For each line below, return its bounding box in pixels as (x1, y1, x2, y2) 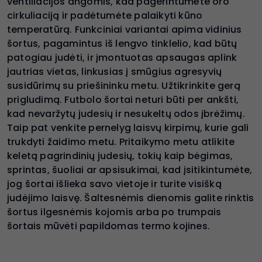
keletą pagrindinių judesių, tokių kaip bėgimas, (7, 149, 233, 163)
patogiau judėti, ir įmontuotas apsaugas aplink (7, 50, 237, 64)
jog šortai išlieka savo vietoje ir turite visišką (7, 177, 222, 191)
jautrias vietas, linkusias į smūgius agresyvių (7, 64, 222, 78)
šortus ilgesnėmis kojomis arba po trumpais (7, 205, 222, 219)
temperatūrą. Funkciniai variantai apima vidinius (7, 22, 242, 36)
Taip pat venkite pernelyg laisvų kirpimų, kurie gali (7, 120, 249, 135)
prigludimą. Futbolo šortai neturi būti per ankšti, (7, 92, 239, 106)
